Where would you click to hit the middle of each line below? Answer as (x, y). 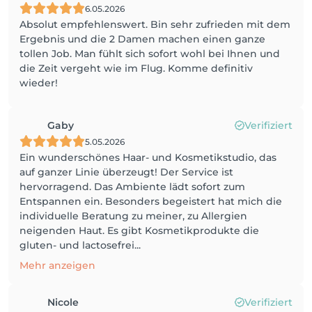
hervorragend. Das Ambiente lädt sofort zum (132, 187)
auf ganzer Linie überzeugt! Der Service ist (126, 172)
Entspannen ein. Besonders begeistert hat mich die (151, 201)
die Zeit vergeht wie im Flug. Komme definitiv (136, 68)
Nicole (63, 302)
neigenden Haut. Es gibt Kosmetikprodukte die (139, 231)
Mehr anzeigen (57, 265)
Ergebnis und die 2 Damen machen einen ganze (142, 39)
